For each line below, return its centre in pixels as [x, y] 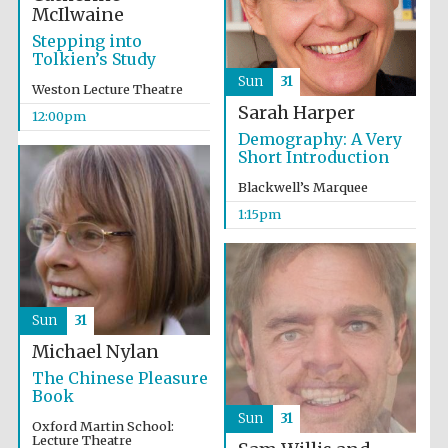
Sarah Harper [296, 113]
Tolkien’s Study [93, 59]
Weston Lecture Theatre [107, 89]
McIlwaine [77, 15]
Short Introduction [313, 157]
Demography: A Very [319, 139]
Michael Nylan [95, 352]
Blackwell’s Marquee [302, 187]
